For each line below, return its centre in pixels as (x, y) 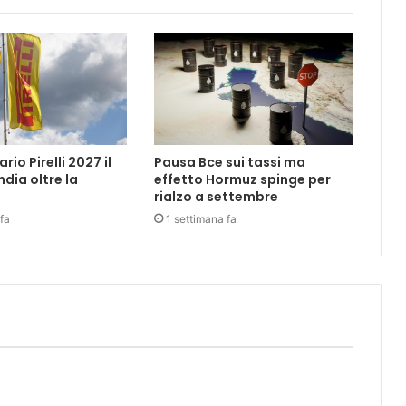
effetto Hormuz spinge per (242, 179)
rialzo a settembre (216, 196)
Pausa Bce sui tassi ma (229, 162)
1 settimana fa (201, 218)
